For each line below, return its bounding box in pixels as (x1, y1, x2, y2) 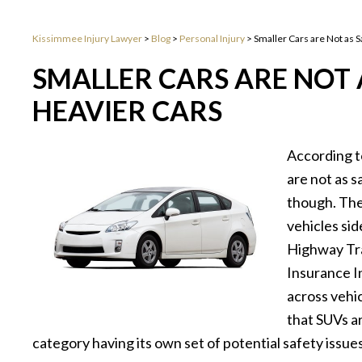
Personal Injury (179, 32, 245, 45)
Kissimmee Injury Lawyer (32, 32, 142, 45)
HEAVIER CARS (32, 95, 222, 128)
